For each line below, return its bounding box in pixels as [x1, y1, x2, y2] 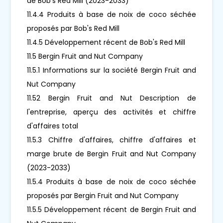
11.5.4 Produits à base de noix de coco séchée [27, 176, 196, 187]
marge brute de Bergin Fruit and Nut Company [27, 148, 196, 159]
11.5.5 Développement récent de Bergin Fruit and [27, 204, 196, 215]
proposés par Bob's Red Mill [27, 23, 120, 33]
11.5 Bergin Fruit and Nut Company [27, 51, 143, 61]
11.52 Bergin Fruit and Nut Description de [27, 93, 196, 103]
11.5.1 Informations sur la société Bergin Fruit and [27, 65, 196, 75]
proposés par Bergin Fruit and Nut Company [27, 190, 179, 201]
